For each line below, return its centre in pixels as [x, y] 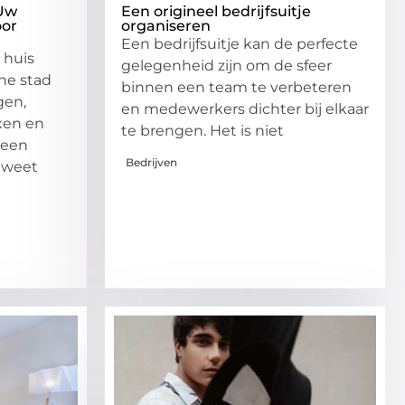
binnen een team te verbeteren [236, 87]
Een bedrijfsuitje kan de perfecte [240, 43]
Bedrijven [151, 163]
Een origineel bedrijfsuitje [216, 11]
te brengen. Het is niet [202, 130]
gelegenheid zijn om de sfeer [226, 65]
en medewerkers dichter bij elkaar [245, 108]
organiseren [166, 25]
